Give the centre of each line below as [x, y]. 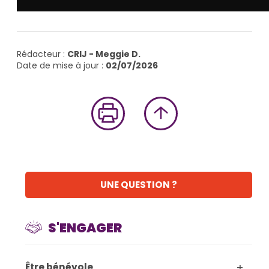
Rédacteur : [42, 54]
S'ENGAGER [85, 228]
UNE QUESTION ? [139, 185]
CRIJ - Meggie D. [104, 54]
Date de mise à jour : [61, 65]
